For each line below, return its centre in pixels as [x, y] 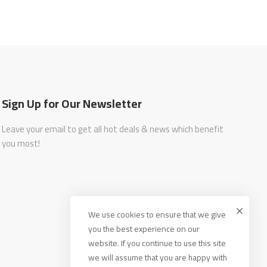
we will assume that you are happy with [158, 257]
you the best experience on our [144, 229]
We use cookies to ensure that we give [157, 215]
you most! [21, 143]
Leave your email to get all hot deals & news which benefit [113, 129]
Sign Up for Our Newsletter [72, 103]
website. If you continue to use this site [157, 243]
